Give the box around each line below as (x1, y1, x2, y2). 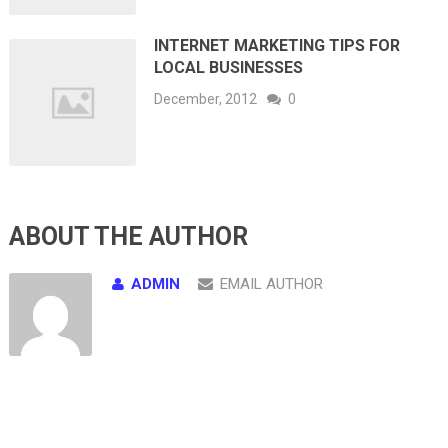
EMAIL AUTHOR (219, 275, 323, 294)
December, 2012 (154, 90, 258, 107)
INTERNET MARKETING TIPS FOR (154, 35, 401, 55)
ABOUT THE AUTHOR (8, 222, 248, 252)
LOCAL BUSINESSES (154, 57, 304, 77)
